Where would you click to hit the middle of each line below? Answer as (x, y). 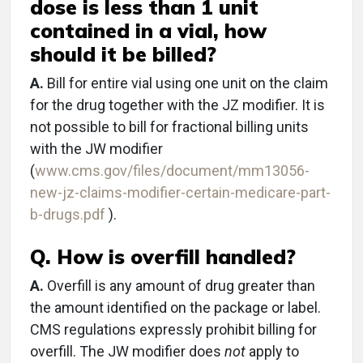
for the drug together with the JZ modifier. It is (177, 105)
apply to (272, 351)
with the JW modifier (96, 149)
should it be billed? (123, 54)
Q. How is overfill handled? (163, 256)
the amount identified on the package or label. (175, 307)
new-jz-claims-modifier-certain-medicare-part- (180, 192)
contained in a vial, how (148, 30)
